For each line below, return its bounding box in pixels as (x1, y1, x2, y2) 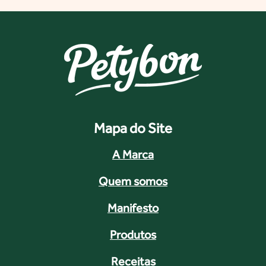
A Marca (112, 147, 154, 161)
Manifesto (107, 201, 159, 214)
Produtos (110, 227, 156, 241)
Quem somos (99, 174, 167, 188)
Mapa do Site (94, 119, 172, 136)
